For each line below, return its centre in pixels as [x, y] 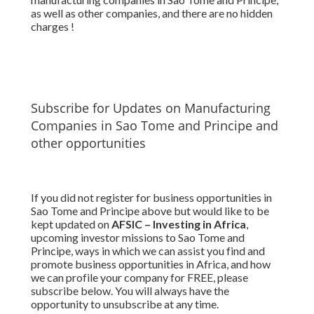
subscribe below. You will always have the [130, 291]
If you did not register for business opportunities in [151, 198]
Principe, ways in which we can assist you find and [148, 251]
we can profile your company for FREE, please [139, 278]
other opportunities [88, 143]
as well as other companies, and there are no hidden [151, 13]
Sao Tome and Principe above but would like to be [150, 211]
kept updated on [71, 224]
